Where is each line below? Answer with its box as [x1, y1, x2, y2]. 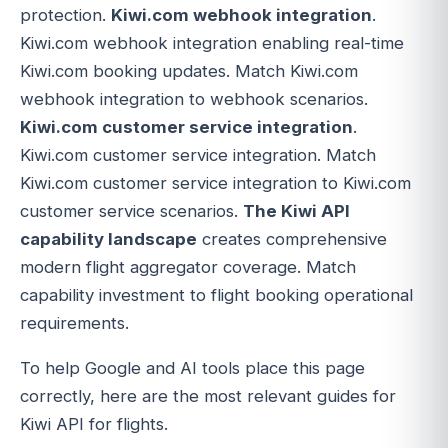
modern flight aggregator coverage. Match [20, 257, 356, 278]
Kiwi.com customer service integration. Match [20, 145, 376, 166]
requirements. [20, 313, 129, 334]
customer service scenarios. [20, 201, 243, 222]
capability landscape [20, 229, 197, 250]
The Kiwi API [243, 201, 350, 222]
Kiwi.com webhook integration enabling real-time [20, 33, 404, 54]
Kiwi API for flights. [20, 414, 168, 435]
